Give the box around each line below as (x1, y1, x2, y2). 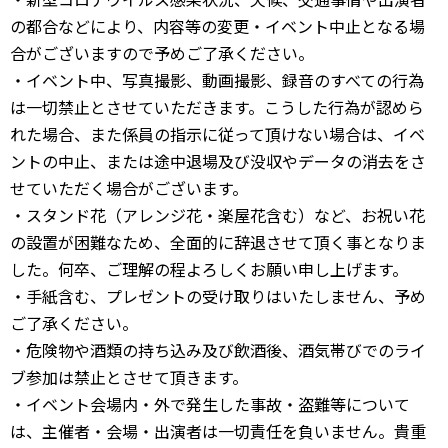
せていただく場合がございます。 (10, 176, 248, 200)
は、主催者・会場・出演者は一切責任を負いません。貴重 (10, 419, 426, 443)
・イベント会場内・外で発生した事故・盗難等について (10, 392, 410, 416)
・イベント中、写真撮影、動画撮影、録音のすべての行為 (10, 68, 424, 92)
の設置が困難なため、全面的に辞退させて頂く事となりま (10, 230, 426, 254)
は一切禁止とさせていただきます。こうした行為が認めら (10, 95, 424, 119)
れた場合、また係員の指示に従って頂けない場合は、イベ (10, 122, 425, 146)
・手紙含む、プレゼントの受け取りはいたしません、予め (10, 284, 426, 308)
